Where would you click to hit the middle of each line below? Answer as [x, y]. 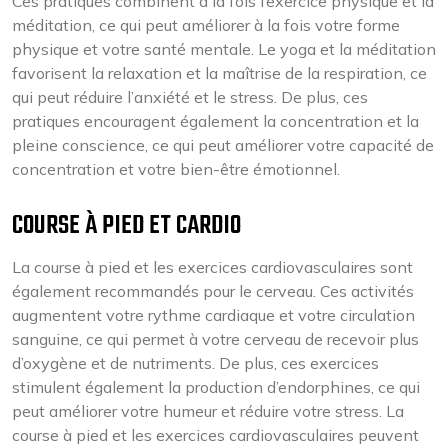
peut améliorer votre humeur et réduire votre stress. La [208, 411]
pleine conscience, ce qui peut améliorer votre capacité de [223, 145]
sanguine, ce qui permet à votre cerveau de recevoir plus [215, 339]
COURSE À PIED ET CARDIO [126, 226]
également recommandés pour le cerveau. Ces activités [213, 291]
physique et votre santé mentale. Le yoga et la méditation [224, 49]
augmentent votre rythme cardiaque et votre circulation [213, 315]
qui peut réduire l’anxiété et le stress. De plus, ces [190, 97]
